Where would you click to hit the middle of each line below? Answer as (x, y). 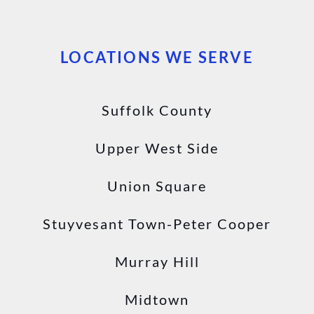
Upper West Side (157, 148)
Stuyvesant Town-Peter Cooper (157, 223)
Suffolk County (157, 110)
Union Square (157, 185)
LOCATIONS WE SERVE (157, 57)
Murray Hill (157, 261)
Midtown (157, 299)
